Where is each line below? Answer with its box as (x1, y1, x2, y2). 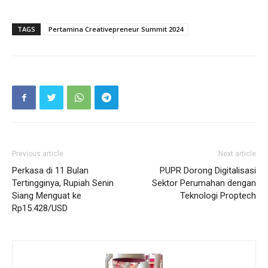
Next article (218, 150, 256, 159)
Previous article (12, 150, 63, 159)
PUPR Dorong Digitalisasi (160, 165, 256, 176)
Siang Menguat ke (12, 190, 81, 202)
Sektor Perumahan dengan (152, 178, 256, 189)
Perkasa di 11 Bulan (12, 165, 89, 176)
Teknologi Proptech (180, 190, 256, 202)
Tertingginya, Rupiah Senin (12, 178, 114, 189)
